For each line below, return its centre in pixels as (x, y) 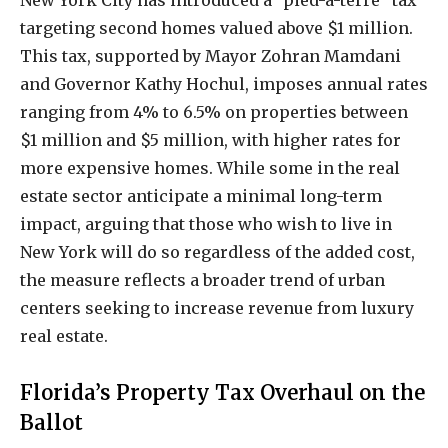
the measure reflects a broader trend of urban (202, 279)
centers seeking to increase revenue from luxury (217, 307)
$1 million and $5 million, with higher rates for (210, 139)
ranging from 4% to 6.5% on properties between (214, 111)
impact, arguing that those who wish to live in (206, 223)
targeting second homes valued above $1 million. (216, 27)
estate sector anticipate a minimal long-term (201, 195)
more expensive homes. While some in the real (210, 167)
